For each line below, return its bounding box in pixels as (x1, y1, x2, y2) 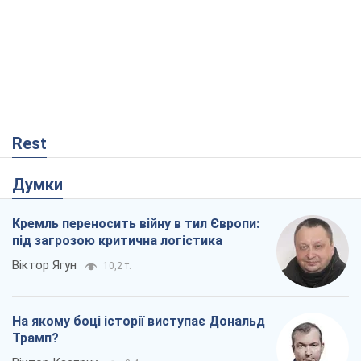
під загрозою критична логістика (12, 233, 222, 249)
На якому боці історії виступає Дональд (12, 313, 265, 330)
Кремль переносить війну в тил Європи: (12, 216, 259, 232)
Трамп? (12, 330, 59, 346)
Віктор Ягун (12, 258, 77, 273)
